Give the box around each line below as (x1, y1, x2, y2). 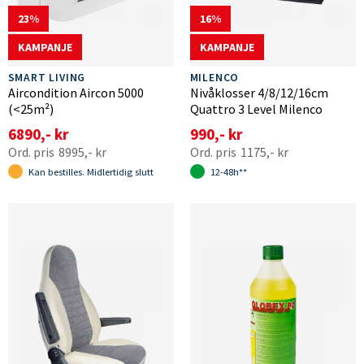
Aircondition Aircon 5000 (7, 84, 144, 101)
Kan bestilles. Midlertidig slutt (28, 165, 154, 178)
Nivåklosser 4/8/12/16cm (189, 84, 328, 101)
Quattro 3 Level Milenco (189, 100, 323, 117)
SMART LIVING (7, 70, 86, 84)
